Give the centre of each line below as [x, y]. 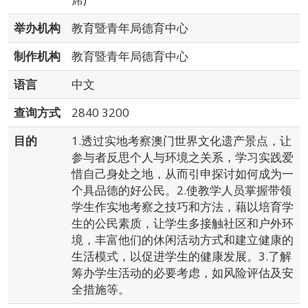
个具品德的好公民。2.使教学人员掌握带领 [181, 190]
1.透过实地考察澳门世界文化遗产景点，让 [181, 141]
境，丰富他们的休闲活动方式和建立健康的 [183, 240]
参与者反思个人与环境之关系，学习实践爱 [183, 157]
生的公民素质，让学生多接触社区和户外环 [183, 223]
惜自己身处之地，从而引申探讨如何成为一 [183, 174]
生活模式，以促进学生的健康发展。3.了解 [181, 256]
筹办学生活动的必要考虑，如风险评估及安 [183, 273]
